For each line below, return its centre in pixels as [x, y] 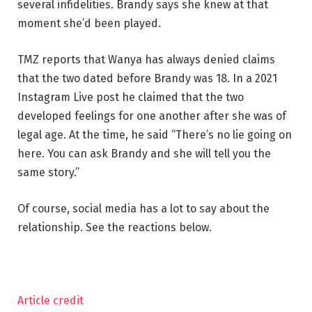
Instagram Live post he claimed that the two [131, 97]
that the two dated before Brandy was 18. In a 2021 [147, 78]
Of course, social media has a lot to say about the [143, 208]
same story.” [48, 172]
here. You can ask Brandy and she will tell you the [144, 153]
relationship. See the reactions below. [115, 227]
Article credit [50, 301]
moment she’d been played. [89, 24]
